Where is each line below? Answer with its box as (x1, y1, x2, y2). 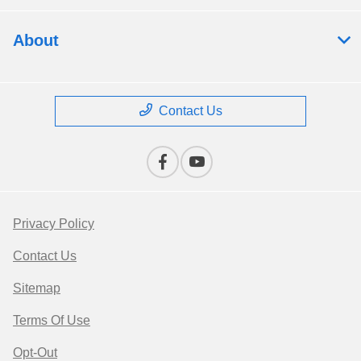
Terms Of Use (13, 313, 90, 328)
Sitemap (13, 281, 60, 296)
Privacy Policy (13, 217, 94, 231)
